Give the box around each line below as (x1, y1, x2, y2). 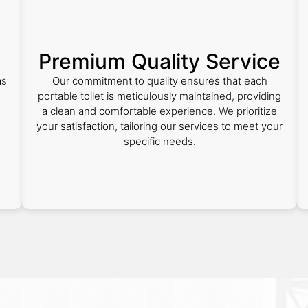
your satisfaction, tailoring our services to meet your (36, 120, 283, 133)
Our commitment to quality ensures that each (52, 74, 267, 87)
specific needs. (123, 135, 196, 148)
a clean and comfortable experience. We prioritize (42, 104, 277, 118)
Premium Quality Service (38, 49, 280, 74)
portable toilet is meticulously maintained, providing (38, 89, 281, 102)
